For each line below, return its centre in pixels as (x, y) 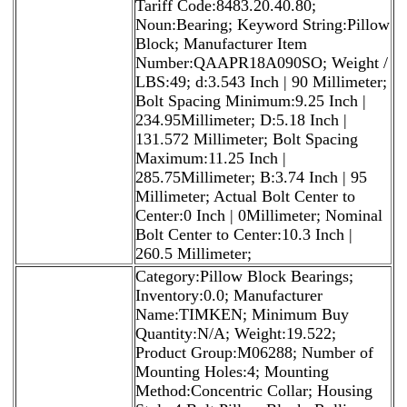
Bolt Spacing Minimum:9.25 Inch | (251, 100)
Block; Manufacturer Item (221, 43)
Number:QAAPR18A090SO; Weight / (262, 62)
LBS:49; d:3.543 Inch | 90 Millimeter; (261, 81)
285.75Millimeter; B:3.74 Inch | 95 (251, 177)
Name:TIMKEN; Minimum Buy (242, 314)
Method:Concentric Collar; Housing (254, 390)
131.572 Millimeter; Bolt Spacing (247, 139)
